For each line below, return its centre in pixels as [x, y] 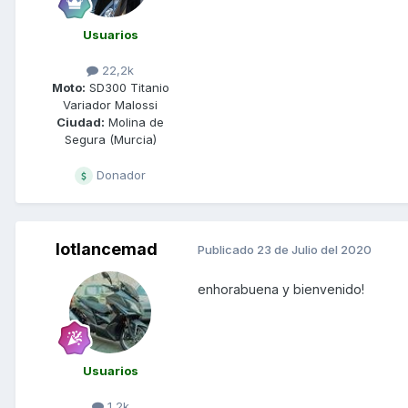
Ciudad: [81, 122]
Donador [119, 174]
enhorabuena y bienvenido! [281, 289]
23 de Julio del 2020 [314, 250]
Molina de [134, 122]
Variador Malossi [110, 104]
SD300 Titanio [127, 87]
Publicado [227, 250]
